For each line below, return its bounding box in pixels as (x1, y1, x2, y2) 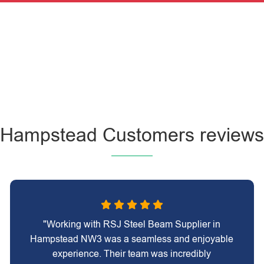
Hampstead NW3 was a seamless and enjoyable (30, 234, 234, 244)
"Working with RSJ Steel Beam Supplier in (43, 219, 221, 229)
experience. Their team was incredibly (52, 249, 212, 259)
